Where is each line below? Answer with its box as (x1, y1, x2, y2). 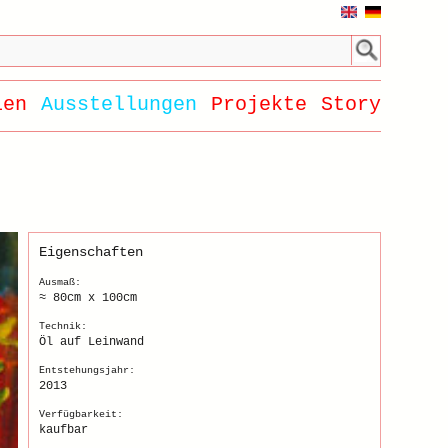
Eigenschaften (38, 244, 143, 260)
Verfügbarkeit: (38, 409, 123, 420)
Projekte (210, 93, 307, 116)
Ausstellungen (40, 93, 197, 116)
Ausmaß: (38, 277, 81, 288)
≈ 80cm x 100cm (38, 291, 137, 305)
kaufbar (38, 423, 88, 437)
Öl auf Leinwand (38, 335, 144, 349)
